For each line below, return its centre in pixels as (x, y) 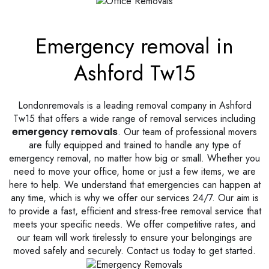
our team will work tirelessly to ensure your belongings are (134, 238)
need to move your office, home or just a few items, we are (134, 172)
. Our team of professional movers (187, 132)
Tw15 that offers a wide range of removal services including (134, 119)
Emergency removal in (134, 47)
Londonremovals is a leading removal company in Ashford (134, 106)
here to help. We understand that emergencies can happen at (134, 185)
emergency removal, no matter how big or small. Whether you (134, 159)
